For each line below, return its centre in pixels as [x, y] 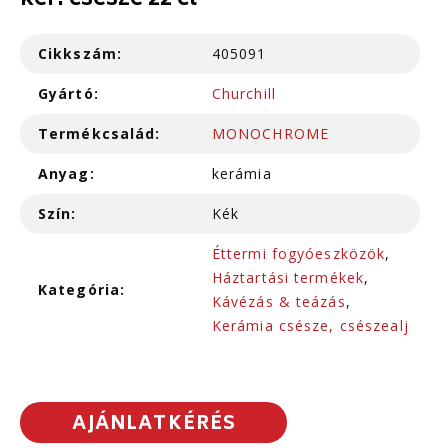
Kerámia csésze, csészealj [310, 326]
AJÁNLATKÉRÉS [154, 425]
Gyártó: [68, 94]
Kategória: [82, 290]
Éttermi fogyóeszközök [298, 254]
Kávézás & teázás [278, 302]
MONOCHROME [270, 134]
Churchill [243, 94]
